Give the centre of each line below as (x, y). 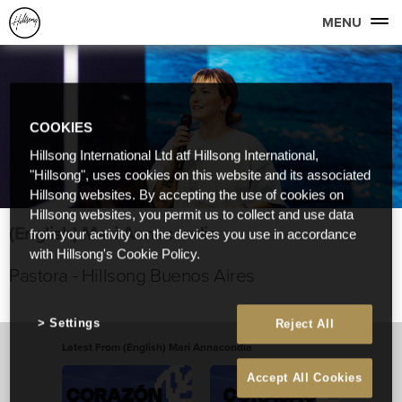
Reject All (305, 324)
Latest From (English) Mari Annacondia (157, 347)
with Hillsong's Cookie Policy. (115, 254)
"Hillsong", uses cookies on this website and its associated (201, 175)
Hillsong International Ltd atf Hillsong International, (175, 156)
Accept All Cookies (305, 378)
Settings (75, 323)
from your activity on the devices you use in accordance (193, 235)
